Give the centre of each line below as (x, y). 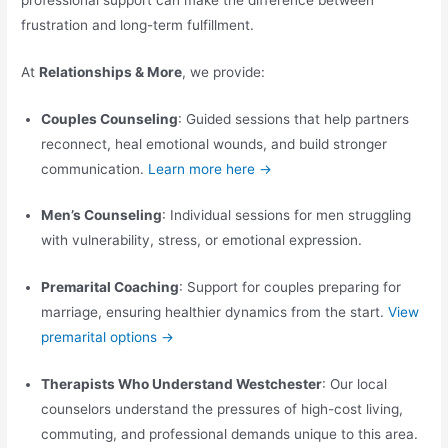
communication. (95, 168)
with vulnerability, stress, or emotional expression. (202, 240)
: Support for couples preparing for (290, 287)
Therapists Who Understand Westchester (182, 384)
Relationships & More (111, 71)
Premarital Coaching (110, 287)
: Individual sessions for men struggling (287, 215)
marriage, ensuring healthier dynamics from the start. (215, 312)
